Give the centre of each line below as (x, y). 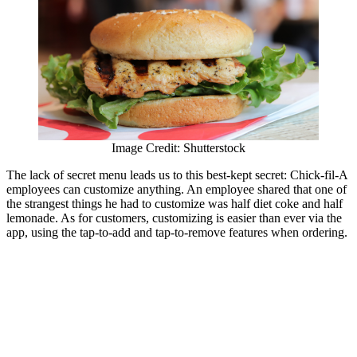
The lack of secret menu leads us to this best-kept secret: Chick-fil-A (177, 175)
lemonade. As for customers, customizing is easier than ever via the (174, 218)
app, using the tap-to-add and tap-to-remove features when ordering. (177, 232)
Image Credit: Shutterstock (178, 147)
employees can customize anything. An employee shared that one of (177, 189)
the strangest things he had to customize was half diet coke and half (175, 203)
